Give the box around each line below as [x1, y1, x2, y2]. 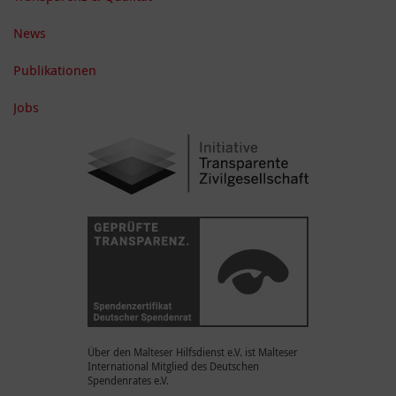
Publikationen [13, 60, 96, 79]
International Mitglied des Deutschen [88, 358, 259, 373]
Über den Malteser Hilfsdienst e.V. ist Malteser [88, 344, 298, 359]
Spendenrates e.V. [88, 372, 169, 387]
